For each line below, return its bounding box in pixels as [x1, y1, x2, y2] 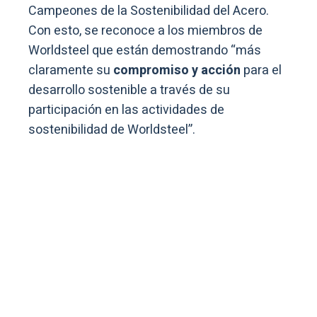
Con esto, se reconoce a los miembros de [28, 21, 263, 41]
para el [241, 61, 282, 81]
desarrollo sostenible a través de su [28, 81, 230, 100]
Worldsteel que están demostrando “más [28, 41, 261, 61]
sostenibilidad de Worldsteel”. [28, 120, 195, 140]
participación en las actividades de [28, 100, 224, 120]
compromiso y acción [113, 61, 241, 81]
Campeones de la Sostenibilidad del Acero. [28, 1, 269, 21]
